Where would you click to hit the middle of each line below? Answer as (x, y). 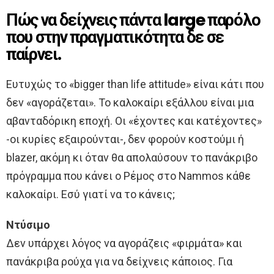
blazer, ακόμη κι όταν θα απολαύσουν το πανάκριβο (132, 158)
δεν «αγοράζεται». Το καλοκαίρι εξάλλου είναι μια (130, 103)
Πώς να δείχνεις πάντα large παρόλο (134, 20)
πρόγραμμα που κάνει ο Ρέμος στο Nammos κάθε (128, 176)
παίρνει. (35, 54)
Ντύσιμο (28, 225)
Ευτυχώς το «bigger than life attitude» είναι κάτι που (135, 84)
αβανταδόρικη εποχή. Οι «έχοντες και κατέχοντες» (134, 121)
